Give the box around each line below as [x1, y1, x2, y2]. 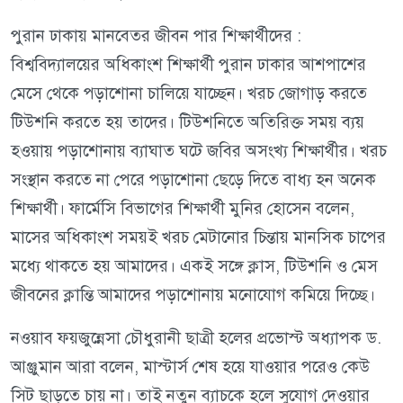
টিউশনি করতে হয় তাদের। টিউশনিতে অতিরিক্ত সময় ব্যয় [11, 112, 364, 133]
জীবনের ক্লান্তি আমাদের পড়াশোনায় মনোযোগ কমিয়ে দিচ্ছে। [11, 284, 375, 306]
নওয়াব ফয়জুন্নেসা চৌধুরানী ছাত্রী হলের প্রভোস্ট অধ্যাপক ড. [11, 327, 381, 349]
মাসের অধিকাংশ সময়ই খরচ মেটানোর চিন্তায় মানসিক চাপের [11, 227, 386, 248]
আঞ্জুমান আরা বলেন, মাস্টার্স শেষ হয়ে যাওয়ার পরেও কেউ [11, 356, 370, 378]
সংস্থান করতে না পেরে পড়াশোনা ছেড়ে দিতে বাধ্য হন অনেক [11, 169, 376, 191]
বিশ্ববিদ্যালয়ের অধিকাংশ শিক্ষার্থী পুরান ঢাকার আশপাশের [11, 54, 366, 76]
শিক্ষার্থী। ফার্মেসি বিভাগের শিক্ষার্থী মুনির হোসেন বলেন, [11, 198, 354, 219]
